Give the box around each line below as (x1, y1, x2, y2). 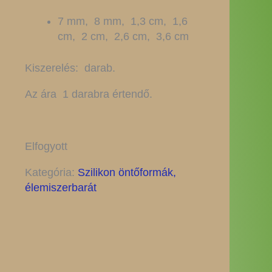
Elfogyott (24, 140, 67, 152)
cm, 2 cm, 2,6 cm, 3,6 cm (57, 30, 189, 42)
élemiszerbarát (24, 182, 97, 194)
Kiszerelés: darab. (24, 62, 115, 74)
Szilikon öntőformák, (77, 166, 176, 178)
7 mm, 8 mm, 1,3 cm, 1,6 (57, 15, 188, 27)
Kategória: (24, 166, 78, 178)
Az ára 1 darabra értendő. (24, 88, 152, 100)
